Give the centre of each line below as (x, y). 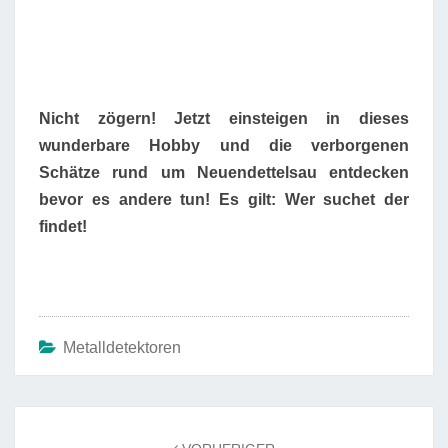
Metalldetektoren (122, 347)
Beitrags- (57, 417)
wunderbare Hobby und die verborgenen (224, 145)
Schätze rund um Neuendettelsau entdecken (224, 172)
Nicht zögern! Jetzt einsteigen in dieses (224, 118)
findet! (63, 226)
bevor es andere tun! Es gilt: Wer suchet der (224, 199)
